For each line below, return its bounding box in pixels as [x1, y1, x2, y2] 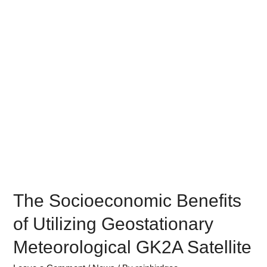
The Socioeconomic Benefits [13, 191, 242, 211]
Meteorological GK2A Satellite [13, 237, 252, 257]
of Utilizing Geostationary [13, 214, 214, 234]
